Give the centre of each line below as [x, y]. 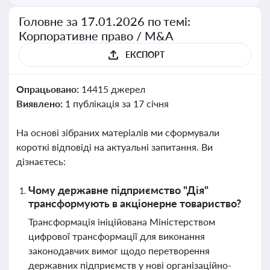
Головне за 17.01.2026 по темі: [105, 21]
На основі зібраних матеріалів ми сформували [118, 132]
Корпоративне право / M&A [96, 36]
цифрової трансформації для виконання [117, 236]
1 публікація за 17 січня [117, 103]
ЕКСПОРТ [145, 55]
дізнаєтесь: [41, 161]
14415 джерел [113, 89]
